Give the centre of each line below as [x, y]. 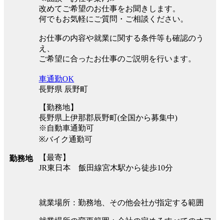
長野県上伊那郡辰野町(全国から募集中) [108, 117]
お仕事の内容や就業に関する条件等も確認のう [121, 38]
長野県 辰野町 [63, 89]
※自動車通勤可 [66, 128]
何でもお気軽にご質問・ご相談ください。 [113, 19]
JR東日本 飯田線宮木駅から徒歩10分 [106, 167]
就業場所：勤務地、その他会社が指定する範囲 [121, 202]
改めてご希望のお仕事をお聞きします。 [110, 8]
